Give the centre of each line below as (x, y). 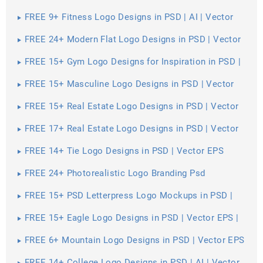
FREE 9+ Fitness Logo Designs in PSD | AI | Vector (129, 17)
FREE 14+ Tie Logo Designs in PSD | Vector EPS (124, 151)
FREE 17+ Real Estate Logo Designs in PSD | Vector (132, 129)
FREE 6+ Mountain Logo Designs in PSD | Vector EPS (135, 240)
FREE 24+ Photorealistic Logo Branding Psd (115, 173)
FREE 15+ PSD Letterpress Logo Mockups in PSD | (129, 196)
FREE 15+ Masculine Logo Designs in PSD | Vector (129, 84)
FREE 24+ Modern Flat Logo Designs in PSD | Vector (133, 40)
